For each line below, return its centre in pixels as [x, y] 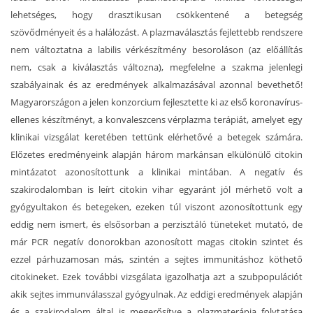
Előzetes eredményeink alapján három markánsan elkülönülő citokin [156, 155]
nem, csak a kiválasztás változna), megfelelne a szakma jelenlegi [156, 67]
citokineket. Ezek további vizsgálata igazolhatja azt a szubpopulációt [156, 277]
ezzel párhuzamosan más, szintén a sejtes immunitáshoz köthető [156, 260]
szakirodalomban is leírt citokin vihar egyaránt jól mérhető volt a [156, 190]
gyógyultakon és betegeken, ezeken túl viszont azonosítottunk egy [156, 207]
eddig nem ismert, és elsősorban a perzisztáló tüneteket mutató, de [156, 225]
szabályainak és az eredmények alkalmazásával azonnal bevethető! [156, 85]
